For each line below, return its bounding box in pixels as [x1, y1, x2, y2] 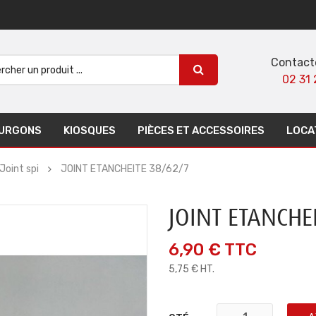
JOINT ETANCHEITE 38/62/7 [61, 163, 189, 175]
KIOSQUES [63, 124, 116, 137]
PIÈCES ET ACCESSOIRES [138, 124, 265, 137]
